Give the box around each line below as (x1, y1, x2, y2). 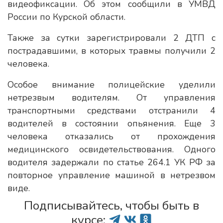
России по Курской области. (7, 11, 125, 23)
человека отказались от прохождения (7, 130, 216, 142)
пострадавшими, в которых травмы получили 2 (7, 45, 216, 57)
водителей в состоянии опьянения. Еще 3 (7, 117, 216, 129)
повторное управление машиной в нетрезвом (7, 169, 216, 181)
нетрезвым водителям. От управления (7, 92, 216, 104)
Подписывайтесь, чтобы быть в (24, 197, 199, 214)
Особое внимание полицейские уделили (7, 79, 216, 91)
